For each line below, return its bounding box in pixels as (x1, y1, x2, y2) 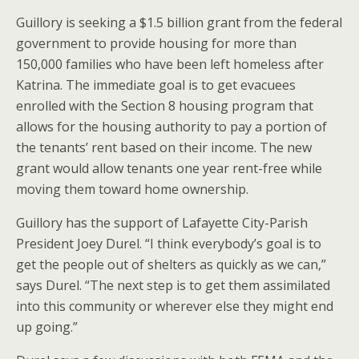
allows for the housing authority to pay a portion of (16, 118, 327, 135)
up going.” (16, 318, 78, 336)
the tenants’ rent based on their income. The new (16, 139, 312, 156)
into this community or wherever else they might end (16, 297, 333, 315)
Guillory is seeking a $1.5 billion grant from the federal (16, 14, 342, 31)
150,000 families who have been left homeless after (16, 55, 324, 73)
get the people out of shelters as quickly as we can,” (16, 256, 326, 273)
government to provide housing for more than (16, 34, 296, 52)
